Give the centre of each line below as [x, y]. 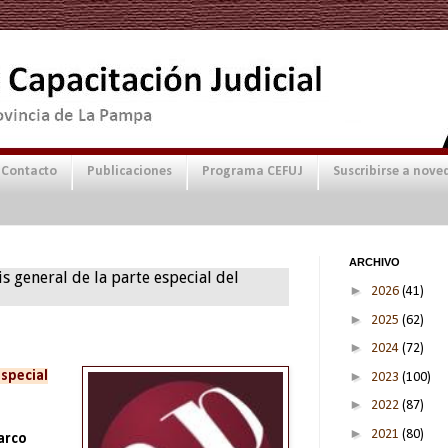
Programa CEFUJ [252, 172]
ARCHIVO [374, 261]
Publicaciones [129, 172]
